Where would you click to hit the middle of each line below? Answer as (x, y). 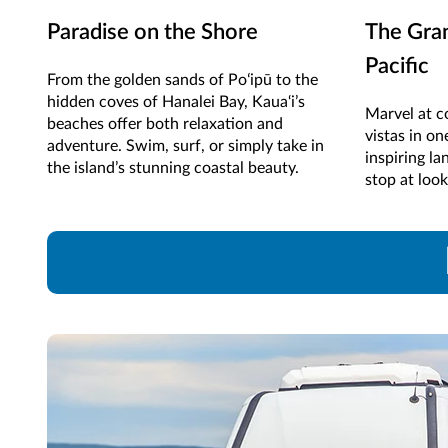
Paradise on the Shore (152, 32)
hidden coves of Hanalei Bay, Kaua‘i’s (176, 102)
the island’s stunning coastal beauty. (173, 168)
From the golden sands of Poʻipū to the (182, 80)
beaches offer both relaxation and (165, 124)
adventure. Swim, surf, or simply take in (185, 146)
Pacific (396, 66)
